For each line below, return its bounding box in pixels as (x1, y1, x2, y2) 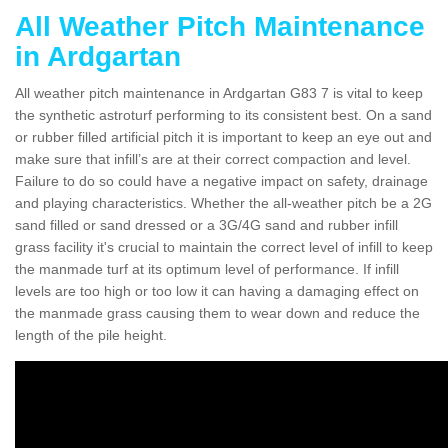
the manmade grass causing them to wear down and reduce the (15, 304, 420, 321)
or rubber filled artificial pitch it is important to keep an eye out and (15, 128, 432, 145)
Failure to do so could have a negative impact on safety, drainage (15, 172, 428, 189)
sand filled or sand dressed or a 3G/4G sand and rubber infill (15, 216, 398, 233)
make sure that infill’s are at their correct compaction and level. (15, 150, 411, 167)
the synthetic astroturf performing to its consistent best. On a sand (15, 106, 432, 123)
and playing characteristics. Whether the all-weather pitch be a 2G (15, 194, 432, 211)
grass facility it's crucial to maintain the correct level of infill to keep (15, 238, 433, 255)
